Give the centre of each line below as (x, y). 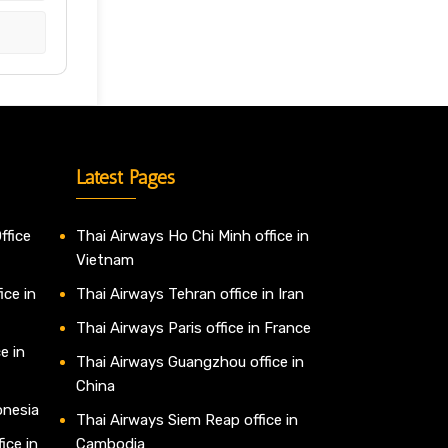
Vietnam (105, 260)
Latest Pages (125, 177)
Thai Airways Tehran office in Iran (190, 294)
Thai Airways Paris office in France (193, 328)
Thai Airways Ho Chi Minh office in (192, 236)
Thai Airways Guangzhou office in (190, 362)
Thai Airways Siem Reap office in (187, 420)
